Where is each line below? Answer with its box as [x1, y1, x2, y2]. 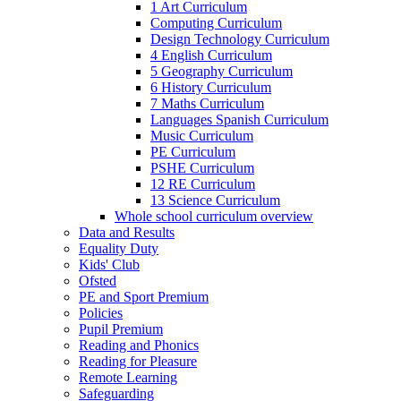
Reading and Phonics [79, 337, 199, 353]
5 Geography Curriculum [150, 63, 293, 79]
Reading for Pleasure [79, 353, 197, 369]
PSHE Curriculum [150, 159, 254, 175]
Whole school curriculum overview [115, 208, 313, 224]
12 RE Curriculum [150, 175, 255, 192]
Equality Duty [79, 240, 158, 256]
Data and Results [79, 224, 175, 240]
